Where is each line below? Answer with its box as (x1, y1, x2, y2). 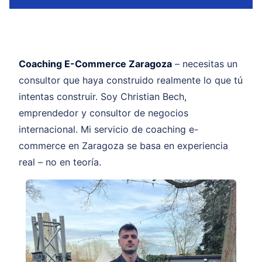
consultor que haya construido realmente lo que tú (19, 74, 243, 86)
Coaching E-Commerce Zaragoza (19, 57, 172, 70)
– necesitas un (172, 57, 237, 70)
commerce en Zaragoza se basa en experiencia (19, 139, 228, 151)
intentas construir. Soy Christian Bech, (19, 90, 187, 102)
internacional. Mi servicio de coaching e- (19, 123, 198, 135)
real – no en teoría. (19, 156, 101, 168)
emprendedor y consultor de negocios (19, 106, 188, 119)
